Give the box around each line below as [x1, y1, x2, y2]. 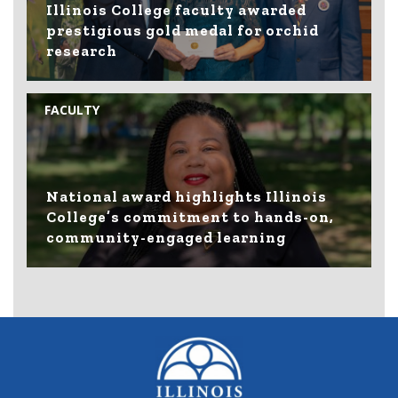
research [46, 41, 118, 60]
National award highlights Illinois [46, 187, 328, 205]
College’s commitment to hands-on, [46, 207, 335, 226]
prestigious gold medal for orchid [46, 20, 320, 39]
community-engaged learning [46, 227, 287, 246]
